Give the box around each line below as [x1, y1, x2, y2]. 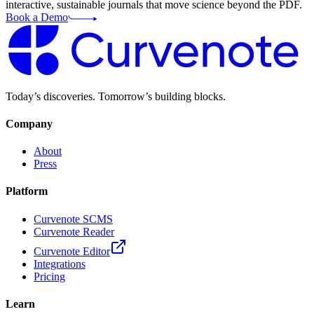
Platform [6, 185, 48, 198]
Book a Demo [6, 11, 68, 23]
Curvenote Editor [34, 245, 110, 257]
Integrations [34, 257, 86, 270]
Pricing [34, 270, 65, 282]
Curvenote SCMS [34, 212, 113, 225]
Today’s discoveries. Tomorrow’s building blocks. [6, 90, 226, 102]
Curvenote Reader [34, 225, 114, 238]
